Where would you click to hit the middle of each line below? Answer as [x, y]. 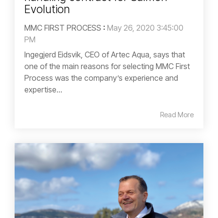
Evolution [47, 9]
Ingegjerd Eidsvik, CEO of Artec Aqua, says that [105, 55]
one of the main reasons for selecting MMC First [107, 66]
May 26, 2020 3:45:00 [145, 28]
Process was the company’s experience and [101, 78]
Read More [177, 115]
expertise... [43, 90]
